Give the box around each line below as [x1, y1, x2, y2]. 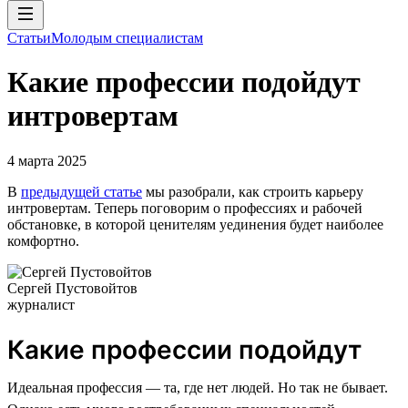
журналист [7, 296, 75, 312]
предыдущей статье [21, 183, 142, 199]
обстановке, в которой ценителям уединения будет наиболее [7, 216, 383, 232]
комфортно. [7, 232, 79, 249]
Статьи [7, 30, 51, 46]
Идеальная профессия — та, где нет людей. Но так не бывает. [7, 379, 388, 395]
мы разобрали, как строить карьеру [142, 183, 363, 199]
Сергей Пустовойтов [7, 280, 138, 296]
